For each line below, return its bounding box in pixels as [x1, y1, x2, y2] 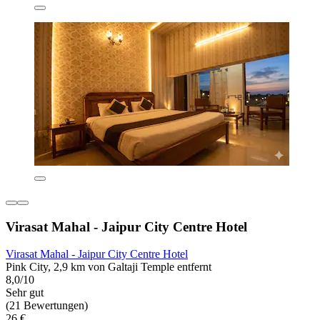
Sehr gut [6, 286, 44, 299]
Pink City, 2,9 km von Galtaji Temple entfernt [6, 261, 211, 274]
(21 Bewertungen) [6, 299, 88, 312]
